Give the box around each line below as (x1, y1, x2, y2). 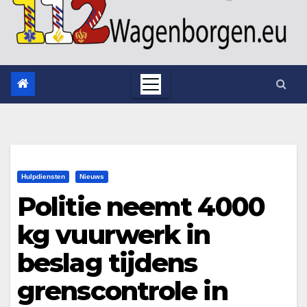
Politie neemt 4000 (17, 190, 265, 223)
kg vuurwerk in (17, 218, 210, 251)
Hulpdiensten (21, 172, 65, 180)
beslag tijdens (17, 246, 197, 279)
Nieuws (79, 172, 104, 180)
